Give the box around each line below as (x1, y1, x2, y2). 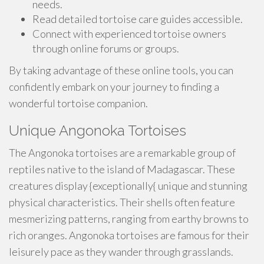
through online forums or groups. (32, 42, 179, 55)
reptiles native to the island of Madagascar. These (9, 163, 235, 176)
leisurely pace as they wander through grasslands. (9, 245, 233, 258)
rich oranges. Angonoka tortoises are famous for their (9, 229, 249, 242)
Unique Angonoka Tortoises (9, 122, 186, 139)
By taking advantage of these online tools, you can (9, 64, 233, 77)
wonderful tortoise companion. (9, 97, 148, 110)
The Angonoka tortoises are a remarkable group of (9, 146, 236, 159)
